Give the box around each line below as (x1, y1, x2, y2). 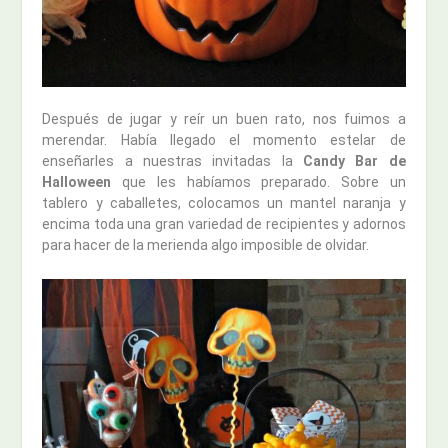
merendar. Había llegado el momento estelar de (42, 132, 406, 149)
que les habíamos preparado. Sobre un (111, 174, 406, 191)
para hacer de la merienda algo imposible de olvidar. (42, 237, 370, 254)
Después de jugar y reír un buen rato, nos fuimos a (42, 111, 406, 128)
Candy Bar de (302, 153, 406, 170)
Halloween (42, 174, 112, 191)
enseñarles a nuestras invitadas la (42, 153, 303, 170)
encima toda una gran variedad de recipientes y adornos (42, 216, 406, 233)
